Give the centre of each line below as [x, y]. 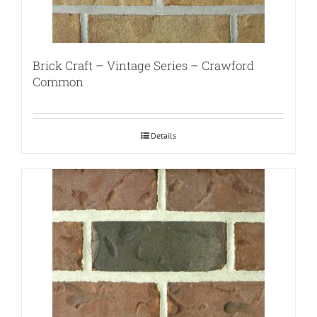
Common [58, 82]
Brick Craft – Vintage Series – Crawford [143, 66]
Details [163, 136]
